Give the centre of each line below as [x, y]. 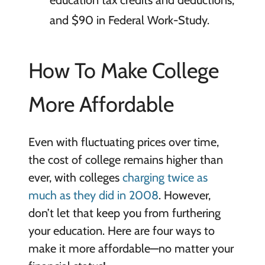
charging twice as [165, 177]
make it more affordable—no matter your [131, 248]
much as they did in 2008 [93, 195]
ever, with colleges [75, 177]
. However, [184, 195]
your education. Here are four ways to [121, 231]
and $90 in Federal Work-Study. [129, 20]
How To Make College [123, 70]
